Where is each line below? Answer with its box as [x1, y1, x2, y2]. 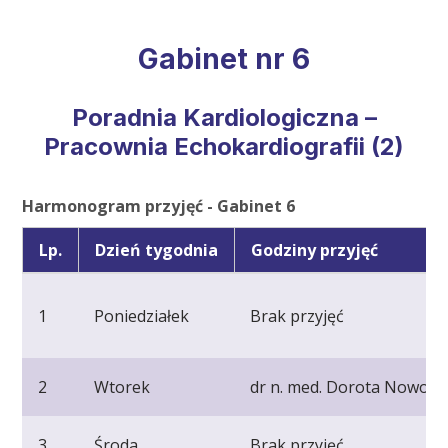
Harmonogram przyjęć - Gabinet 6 [22, 194, 296, 217]
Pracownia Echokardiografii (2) [44, 131, 404, 161]
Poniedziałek [94, 304, 190, 327]
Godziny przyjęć [251, 238, 383, 261]
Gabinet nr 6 [138, 41, 310, 76]
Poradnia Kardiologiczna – [71, 102, 377, 132]
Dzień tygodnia [95, 238, 219, 261]
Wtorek [94, 375, 151, 398]
